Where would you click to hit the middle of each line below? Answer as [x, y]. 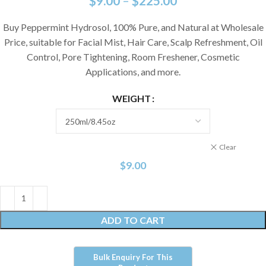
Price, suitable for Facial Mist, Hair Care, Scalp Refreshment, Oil [133, 42]
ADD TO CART [133, 220]
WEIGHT [131, 99]
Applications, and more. [133, 71]
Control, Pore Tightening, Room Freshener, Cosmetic [133, 56]
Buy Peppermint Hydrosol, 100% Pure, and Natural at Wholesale [133, 27]
